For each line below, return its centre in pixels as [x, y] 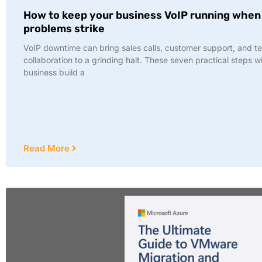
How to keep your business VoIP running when [142, 15]
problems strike [64, 29]
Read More [48, 149]
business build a [54, 73]
